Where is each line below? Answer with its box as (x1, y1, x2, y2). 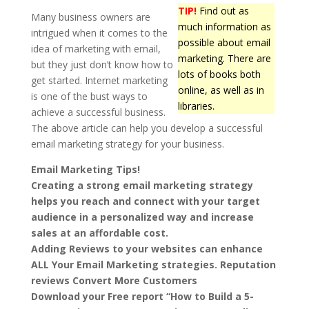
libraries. (178, 99, 215, 112)
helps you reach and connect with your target (30, 194, 260, 208)
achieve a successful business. (30, 105, 166, 119)
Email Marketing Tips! (30, 162, 140, 176)
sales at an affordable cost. (30, 226, 168, 239)
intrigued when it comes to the (30, 26, 168, 39)
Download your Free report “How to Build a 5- (30, 289, 254, 303)
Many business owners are (30, 10, 150, 23)
